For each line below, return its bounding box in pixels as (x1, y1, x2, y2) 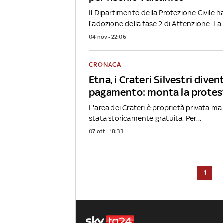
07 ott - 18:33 (89, 128, 123, 135)
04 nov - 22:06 (89, 33, 126, 41)
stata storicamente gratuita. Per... (89, 114, 201, 123)
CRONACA (89, 61, 121, 69)
